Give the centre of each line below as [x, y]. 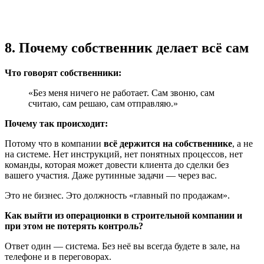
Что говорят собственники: [63, 73]
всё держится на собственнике [168, 144]
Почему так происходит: [56, 124]
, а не [242, 144]
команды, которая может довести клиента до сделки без [117, 165]
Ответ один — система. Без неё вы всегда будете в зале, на [122, 246]
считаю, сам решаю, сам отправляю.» [103, 104]
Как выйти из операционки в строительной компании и [123, 216]
